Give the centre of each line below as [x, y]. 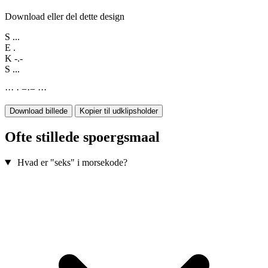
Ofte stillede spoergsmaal [82, 137]
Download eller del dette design [65, 17]
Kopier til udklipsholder [119, 111]
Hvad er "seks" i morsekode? [72, 163]
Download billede [39, 111]
